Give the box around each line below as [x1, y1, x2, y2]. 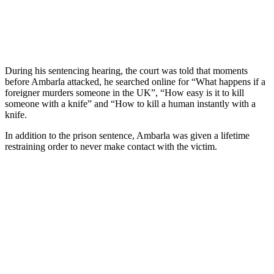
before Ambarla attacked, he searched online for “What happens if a [5, 76, 265, 87]
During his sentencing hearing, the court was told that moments [5, 65, 248, 76]
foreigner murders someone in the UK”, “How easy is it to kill [5, 87, 244, 98]
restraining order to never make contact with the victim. [5, 141, 217, 152]
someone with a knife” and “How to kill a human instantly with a [5, 98, 256, 109]
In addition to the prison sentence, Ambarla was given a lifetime [5, 130, 250, 141]
